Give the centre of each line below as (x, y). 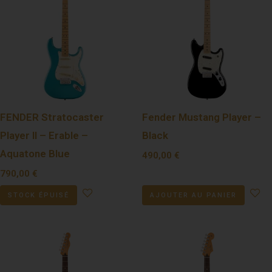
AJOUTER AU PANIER (193, 195)
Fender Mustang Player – (202, 117)
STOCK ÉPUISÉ (39, 195)
